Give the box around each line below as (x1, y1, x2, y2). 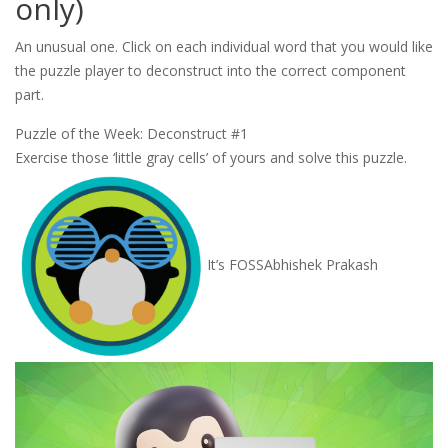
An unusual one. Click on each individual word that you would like (15, 36, 433, 56)
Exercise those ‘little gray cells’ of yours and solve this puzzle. (15, 147, 407, 167)
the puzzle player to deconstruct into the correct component (15, 60, 406, 80)
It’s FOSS (207, 254, 264, 274)
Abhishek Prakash (264, 254, 378, 274)
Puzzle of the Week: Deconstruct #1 (15, 123, 248, 143)
